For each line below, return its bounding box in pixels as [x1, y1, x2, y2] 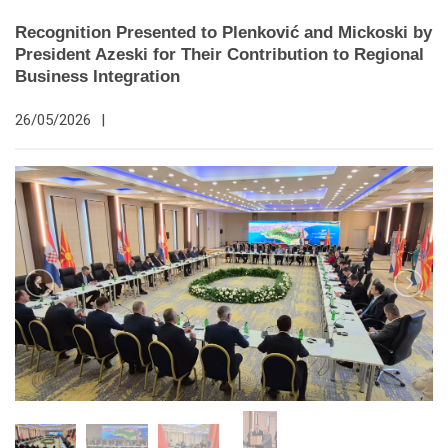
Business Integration [15, 66, 180, 86]
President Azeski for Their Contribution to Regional [15, 44, 424, 64]
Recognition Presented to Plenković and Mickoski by [15, 22, 432, 42]
